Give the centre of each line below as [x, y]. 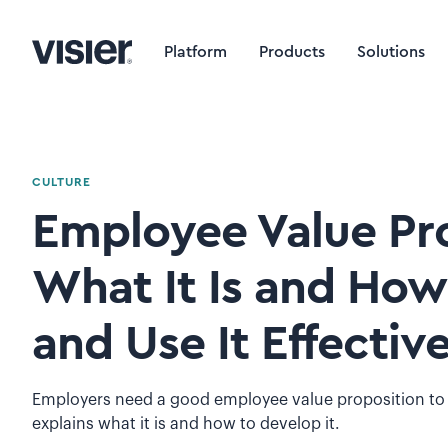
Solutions [391, 52]
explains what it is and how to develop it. [186, 424]
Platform [195, 52]
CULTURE [61, 182]
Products [292, 52]
